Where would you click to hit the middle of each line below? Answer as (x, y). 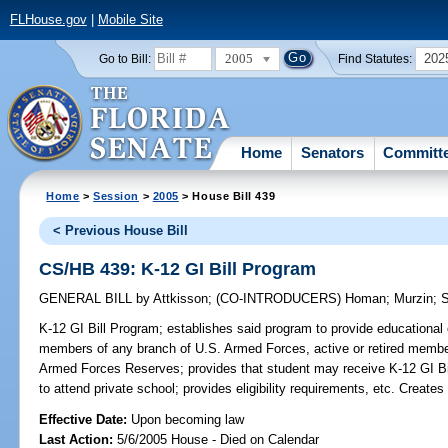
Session (116, 195)
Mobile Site (130, 20)
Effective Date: (85, 419)
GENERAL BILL (88, 299)
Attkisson (179, 299)
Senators (333, 152)
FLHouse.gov (48, 20)
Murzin (414, 299)
